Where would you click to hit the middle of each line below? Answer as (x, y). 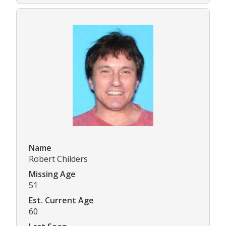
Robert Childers (58, 159)
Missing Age (52, 174)
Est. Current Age (61, 200)
